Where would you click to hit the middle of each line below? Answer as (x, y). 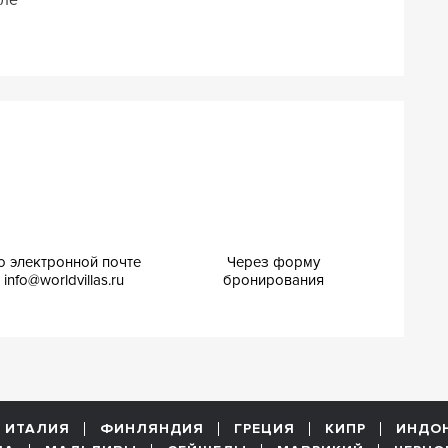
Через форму (273, 261)
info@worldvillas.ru (63, 279)
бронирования (273, 279)
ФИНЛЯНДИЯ (151, 428)
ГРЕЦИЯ (264, 428)
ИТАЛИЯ (37, 428)
